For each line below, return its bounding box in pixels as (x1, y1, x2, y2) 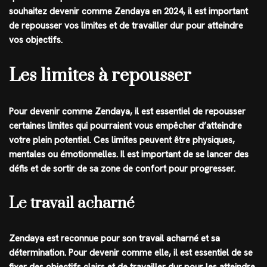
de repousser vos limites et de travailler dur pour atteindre (9, 19, 243, 32)
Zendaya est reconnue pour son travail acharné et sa (9, 232, 220, 244)
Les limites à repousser (9, 64, 191, 87)
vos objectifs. (9, 33, 63, 46)
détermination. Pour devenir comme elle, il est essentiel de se (9, 246, 253, 259)
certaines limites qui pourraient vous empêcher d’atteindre (9, 119, 242, 132)
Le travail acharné (9, 193, 135, 213)
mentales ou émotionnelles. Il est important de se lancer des (9, 148, 249, 160)
